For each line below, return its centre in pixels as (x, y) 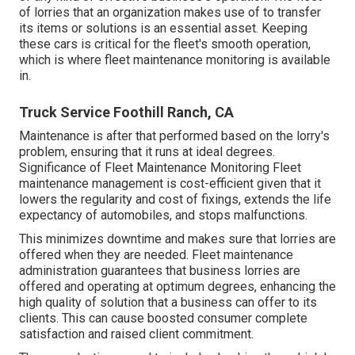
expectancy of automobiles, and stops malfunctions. (163, 216)
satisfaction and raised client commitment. (136, 334)
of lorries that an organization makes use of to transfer (170, 13)
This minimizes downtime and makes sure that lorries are (177, 239)
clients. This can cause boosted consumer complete (163, 319)
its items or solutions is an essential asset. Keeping (163, 29)
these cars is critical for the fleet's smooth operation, (165, 44)
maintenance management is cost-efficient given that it (170, 184)
